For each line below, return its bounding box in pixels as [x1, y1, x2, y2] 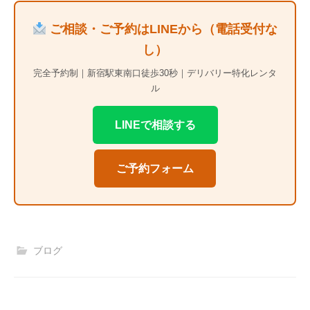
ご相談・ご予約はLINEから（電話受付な [46, 22, 278, 37]
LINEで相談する [114, 119, 196, 131]
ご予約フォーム [116, 163, 194, 175]
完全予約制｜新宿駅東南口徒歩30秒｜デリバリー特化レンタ [33, 68, 277, 79]
